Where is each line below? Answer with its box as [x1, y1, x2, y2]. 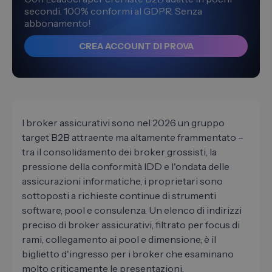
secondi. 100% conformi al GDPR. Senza [24, 5, 202, 18]
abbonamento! [24, 17, 91, 30]
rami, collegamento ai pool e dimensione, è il [22, 233, 216, 246]
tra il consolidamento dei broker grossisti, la [22, 146, 217, 158]
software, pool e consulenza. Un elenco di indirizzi [22, 204, 242, 217]
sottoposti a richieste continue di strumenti [22, 189, 216, 202]
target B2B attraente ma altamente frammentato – [22, 131, 243, 144]
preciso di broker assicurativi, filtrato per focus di [22, 219, 240, 231]
